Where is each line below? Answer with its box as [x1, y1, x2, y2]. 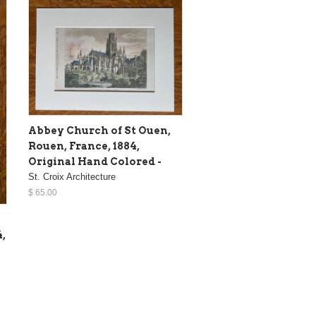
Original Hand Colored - [28, 155, 162, 167]
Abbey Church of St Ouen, [28, 124, 171, 136]
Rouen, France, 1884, [28, 140, 140, 152]
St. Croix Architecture [28, 171, 116, 182]
